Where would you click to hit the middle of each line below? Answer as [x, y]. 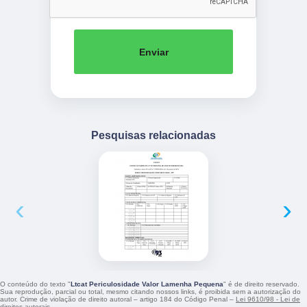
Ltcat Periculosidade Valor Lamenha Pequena [147, 284]
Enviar [153, 52]
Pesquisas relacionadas [153, 135]
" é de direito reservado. [261, 284]
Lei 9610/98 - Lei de [268, 299]
